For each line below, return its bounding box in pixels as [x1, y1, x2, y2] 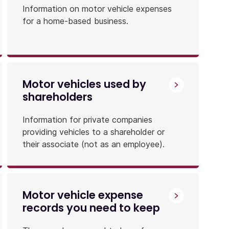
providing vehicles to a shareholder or [22, 126, 165, 137]
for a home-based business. [22, 15, 128, 26]
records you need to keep [22, 200, 160, 215]
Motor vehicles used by [22, 76, 146, 91]
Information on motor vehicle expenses [22, 3, 172, 14]
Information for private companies [22, 114, 152, 125]
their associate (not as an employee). [22, 139, 165, 149]
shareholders [22, 89, 93, 104]
